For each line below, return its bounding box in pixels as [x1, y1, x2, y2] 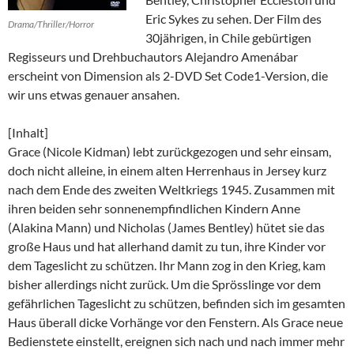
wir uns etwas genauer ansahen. [8, 86, 179, 102]
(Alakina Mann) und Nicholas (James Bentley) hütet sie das [8, 219, 325, 235]
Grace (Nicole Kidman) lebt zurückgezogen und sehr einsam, [8, 143, 331, 159]
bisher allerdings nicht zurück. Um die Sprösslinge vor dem [8, 276, 321, 292]
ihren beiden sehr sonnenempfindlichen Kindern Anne [8, 200, 300, 216]
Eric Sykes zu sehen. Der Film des [145, 10, 322, 26]
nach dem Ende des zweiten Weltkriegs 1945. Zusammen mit [8, 181, 335, 197]
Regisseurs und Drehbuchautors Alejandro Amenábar [8, 48, 298, 64]
